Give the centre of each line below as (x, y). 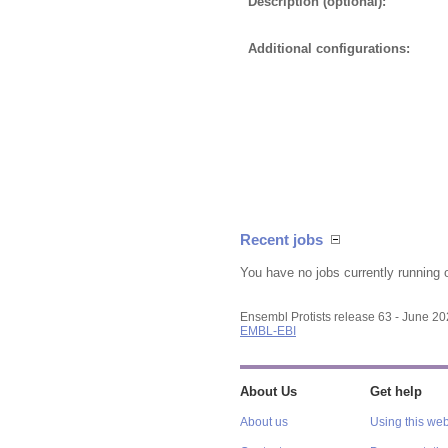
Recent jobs (281, 240)
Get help (395, 391)
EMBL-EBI (268, 330)
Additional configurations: (329, 48)
